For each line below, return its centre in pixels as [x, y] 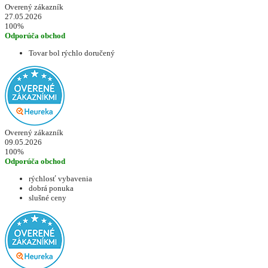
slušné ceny [48, 198]
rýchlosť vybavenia [60, 179]
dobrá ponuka [51, 188]
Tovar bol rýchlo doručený [72, 53]
